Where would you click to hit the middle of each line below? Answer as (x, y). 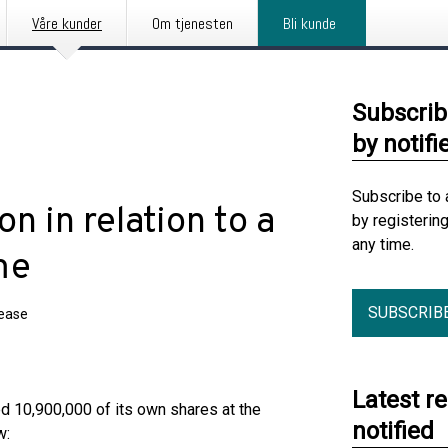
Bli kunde (309, 23)
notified (393, 431)
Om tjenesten (192, 23)
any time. (383, 244)
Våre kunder (67, 23)
